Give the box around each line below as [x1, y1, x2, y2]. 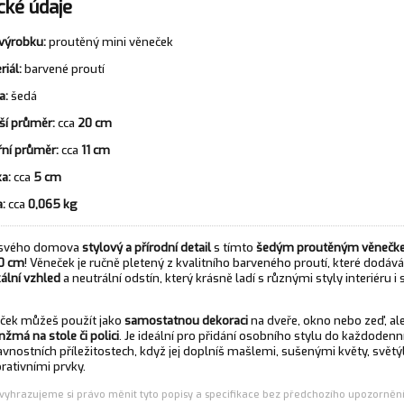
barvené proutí [21, 61, 105, 78]
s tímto [210, 240, 256, 256]
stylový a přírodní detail [81, 240, 211, 256]
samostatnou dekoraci [124, 313, 248, 329]
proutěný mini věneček [45, 34, 173, 50]
